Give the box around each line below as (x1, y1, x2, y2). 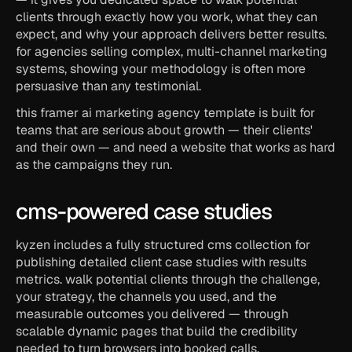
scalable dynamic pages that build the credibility (16, 323, 298, 339)
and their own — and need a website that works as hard (16, 139, 335, 156)
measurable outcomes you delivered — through (16, 306, 288, 322)
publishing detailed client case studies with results (16, 254, 306, 270)
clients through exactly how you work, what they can (16, 9, 317, 25)
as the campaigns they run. (16, 156, 172, 173)
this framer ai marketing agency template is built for (16, 104, 315, 121)
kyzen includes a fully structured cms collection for (16, 236, 310, 253)
